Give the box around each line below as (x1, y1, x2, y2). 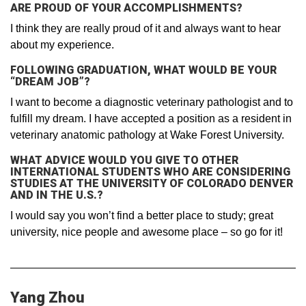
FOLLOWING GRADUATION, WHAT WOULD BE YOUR (10, 64, 277, 77)
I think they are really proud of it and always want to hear (10, 23, 281, 35)
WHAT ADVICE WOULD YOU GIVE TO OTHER (10, 154, 238, 167)
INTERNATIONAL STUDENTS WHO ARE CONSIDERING (10, 165, 290, 179)
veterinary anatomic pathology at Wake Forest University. (10, 129, 284, 141)
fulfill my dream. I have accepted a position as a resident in (10, 113, 292, 125)
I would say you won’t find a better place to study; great (10, 210, 273, 222)
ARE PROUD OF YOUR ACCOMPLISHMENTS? (10, 1, 242, 15)
